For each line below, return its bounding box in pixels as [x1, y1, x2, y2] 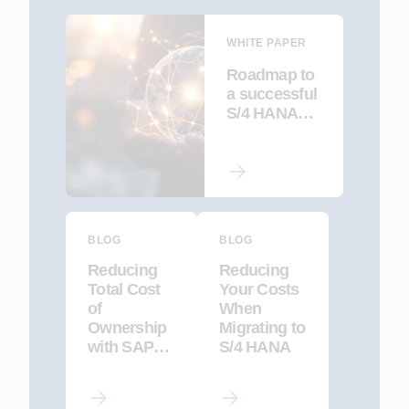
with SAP [88, 338, 153, 357]
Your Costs [219, 280, 299, 299]
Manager [88, 376, 151, 395]
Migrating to [219, 319, 305, 338]
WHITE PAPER [226, 37, 307, 50]
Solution [88, 357, 148, 376]
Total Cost [88, 280, 161, 299]
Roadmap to [226, 66, 315, 85]
